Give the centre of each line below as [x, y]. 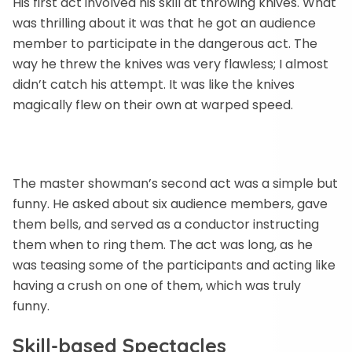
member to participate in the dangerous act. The [165, 44]
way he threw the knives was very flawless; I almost [170, 64]
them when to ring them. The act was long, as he [163, 245]
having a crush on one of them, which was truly [157, 286]
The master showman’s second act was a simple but [175, 183]
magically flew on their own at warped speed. [153, 105]
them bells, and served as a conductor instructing [166, 224]
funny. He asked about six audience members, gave [170, 204]
